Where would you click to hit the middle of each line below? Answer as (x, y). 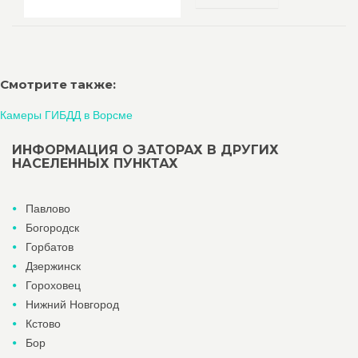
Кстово (43, 324)
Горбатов (50, 247)
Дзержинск (53, 266)
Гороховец (53, 285)
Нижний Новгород (72, 304)
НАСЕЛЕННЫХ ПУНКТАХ (95, 163)
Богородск (52, 228)
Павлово (48, 209)
